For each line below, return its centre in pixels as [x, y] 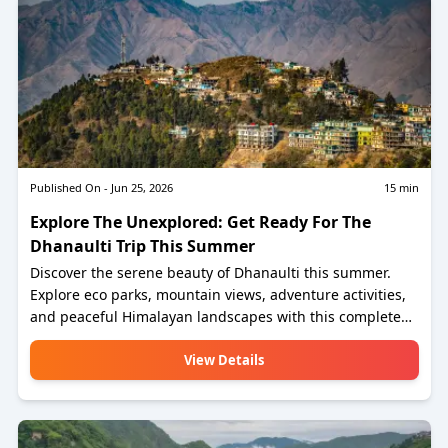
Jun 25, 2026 [141, 187]
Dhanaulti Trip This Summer [142, 246]
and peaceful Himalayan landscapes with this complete [215, 316]
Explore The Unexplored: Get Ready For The [200, 222]
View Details [224, 360]
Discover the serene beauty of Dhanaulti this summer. [210, 272]
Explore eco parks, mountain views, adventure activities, [217, 294]
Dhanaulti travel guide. [107, 338]
